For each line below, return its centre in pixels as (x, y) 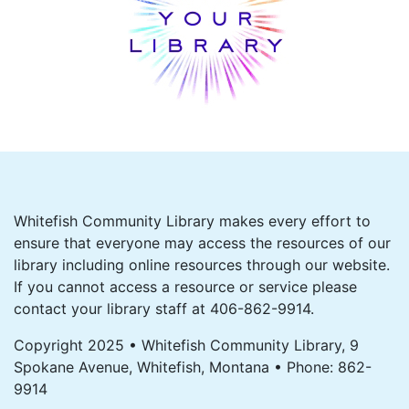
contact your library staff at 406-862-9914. (164, 309)
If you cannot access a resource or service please (185, 287)
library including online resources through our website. (202, 265)
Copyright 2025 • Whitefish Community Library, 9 (186, 345)
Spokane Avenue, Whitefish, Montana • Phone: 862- (193, 367)
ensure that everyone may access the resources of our (202, 243)
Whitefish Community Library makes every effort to (192, 221)
